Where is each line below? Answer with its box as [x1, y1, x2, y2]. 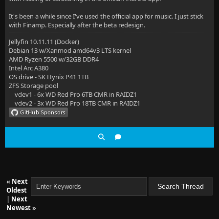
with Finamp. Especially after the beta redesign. [9, 21, 145, 29]
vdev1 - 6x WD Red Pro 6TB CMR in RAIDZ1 [9, 90, 137, 99]
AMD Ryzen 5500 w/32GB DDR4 [9, 55, 99, 64]
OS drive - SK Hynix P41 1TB [9, 72, 88, 81]
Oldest [6, 186, 27, 195]
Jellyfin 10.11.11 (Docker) [9, 37, 79, 46]
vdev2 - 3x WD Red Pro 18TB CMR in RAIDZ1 [9, 99, 140, 108]
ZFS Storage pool [9, 81, 58, 90]
